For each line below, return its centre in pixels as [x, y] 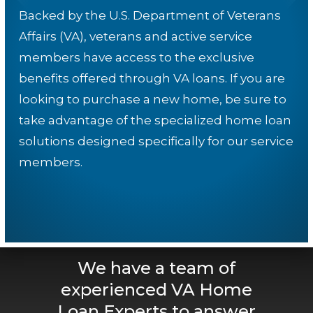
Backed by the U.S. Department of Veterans [150, 16]
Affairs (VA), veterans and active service [136, 37]
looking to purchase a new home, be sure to [153, 100]
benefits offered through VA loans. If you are [152, 79]
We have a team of [156, 268]
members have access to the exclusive [137, 58]
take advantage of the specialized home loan [155, 121]
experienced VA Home [156, 290]
